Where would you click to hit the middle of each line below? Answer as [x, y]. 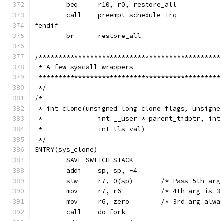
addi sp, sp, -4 [117, 170]
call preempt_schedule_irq [137, 15]
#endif [46, 25]
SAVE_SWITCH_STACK [100, 160]
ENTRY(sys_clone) [66, 150]
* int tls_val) [121, 129]
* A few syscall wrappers [84, 67]
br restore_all [119, 36]
